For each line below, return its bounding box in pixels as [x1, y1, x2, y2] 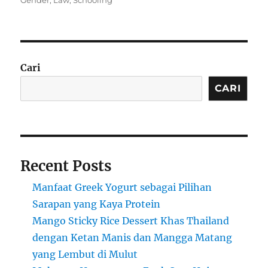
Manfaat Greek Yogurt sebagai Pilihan [32, 181, 212, 194]
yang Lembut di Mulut [32, 248, 138, 261]
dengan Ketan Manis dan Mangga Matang [32, 232, 233, 244]
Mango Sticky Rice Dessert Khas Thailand [32, 215, 230, 227]
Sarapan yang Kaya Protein [32, 198, 161, 211]
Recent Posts [20, 157, 112, 176]
